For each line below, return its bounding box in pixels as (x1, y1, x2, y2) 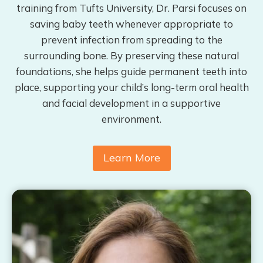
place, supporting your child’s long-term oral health (14, 81, 249, 94)
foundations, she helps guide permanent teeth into (16, 65, 247, 78)
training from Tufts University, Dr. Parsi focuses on (16, 2, 247, 15)
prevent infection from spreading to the (41, 33, 222, 46)
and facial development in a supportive (42, 97, 221, 110)
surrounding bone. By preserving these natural (24, 49, 239, 62)
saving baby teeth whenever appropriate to (30, 18, 233, 31)
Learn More (103, 151, 160, 165)
